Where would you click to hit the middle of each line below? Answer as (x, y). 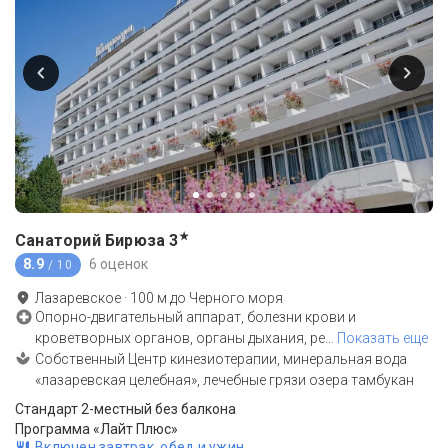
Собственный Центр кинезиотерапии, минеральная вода (221, 358)
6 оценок (118, 264)
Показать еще (382, 337)
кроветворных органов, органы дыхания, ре (180, 337)
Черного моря (236, 297)
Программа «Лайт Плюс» (96, 428)
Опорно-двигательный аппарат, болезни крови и (195, 316)
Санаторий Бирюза (90, 240)
